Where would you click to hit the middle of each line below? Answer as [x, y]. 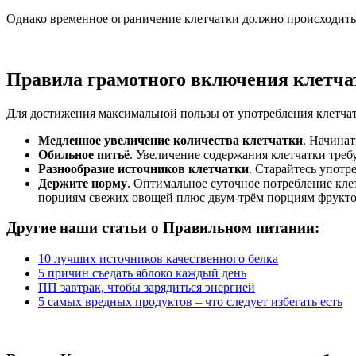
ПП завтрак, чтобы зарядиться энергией [147, 287]
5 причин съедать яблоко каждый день [142, 273]
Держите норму [83, 183]
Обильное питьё [84, 154]
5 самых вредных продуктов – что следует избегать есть [190, 301]
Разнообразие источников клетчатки [143, 168]
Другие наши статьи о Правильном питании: [163, 228]
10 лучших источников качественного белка [158, 258]
